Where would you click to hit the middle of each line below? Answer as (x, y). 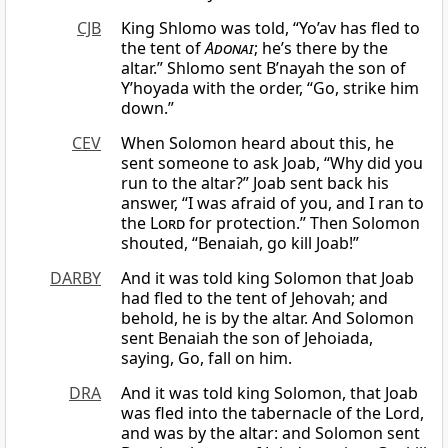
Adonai (229, 48)
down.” (147, 108)
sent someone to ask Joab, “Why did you (272, 163)
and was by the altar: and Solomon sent (270, 433)
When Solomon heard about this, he (257, 143)
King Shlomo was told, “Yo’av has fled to (270, 28)
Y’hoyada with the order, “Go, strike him (270, 88)
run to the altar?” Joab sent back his (255, 183)
